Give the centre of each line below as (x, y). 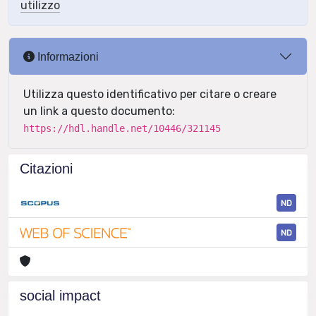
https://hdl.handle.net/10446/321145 (122, 128)
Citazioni (46, 169)
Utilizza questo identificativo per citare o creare (150, 94)
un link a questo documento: (99, 111)
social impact (60, 296)
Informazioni (67, 56)
